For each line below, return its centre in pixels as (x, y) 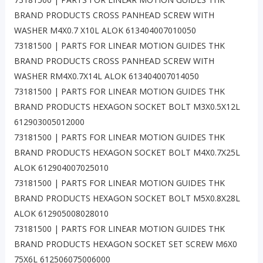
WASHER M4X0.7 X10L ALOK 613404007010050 (105, 31)
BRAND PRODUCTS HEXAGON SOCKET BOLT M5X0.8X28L (127, 198)
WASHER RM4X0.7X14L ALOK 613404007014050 (106, 76)
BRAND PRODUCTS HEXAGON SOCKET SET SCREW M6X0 (125, 244)
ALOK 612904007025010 (61, 168)
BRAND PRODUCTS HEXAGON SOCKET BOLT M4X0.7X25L (127, 153)
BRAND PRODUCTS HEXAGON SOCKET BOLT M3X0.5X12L (127, 107)
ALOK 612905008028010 (61, 214)
